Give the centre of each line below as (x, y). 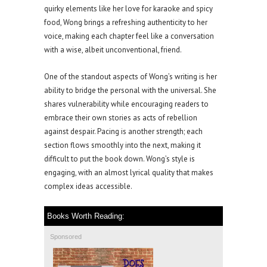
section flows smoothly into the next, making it (122, 145)
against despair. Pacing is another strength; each (123, 132)
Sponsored (66, 237)
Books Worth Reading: (86, 216)
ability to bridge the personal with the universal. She (130, 91)
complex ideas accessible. (88, 187)
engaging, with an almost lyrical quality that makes (129, 173)
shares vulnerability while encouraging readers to (126, 104)
